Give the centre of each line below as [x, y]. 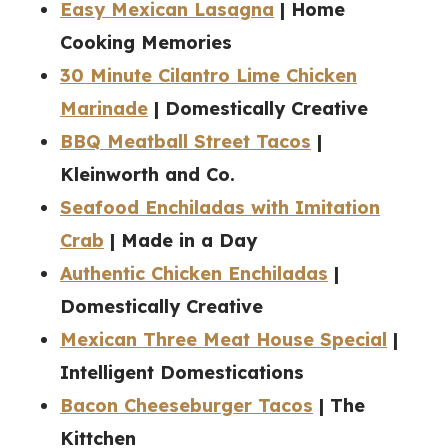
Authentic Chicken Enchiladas [194, 274]
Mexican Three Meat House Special [223, 340]
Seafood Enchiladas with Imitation [220, 208]
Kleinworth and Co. [147, 175]
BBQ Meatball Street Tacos [185, 142]
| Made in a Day [180, 241]
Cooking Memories [146, 43]
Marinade [104, 109]
